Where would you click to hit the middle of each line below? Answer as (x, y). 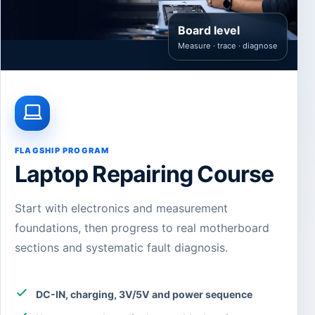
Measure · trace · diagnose (228, 45)
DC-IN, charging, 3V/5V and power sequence (144, 294)
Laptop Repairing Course (144, 174)
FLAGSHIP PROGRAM (62, 150)
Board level (209, 30)
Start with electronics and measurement (121, 208)
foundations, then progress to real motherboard (142, 227)
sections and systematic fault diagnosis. (121, 247)
